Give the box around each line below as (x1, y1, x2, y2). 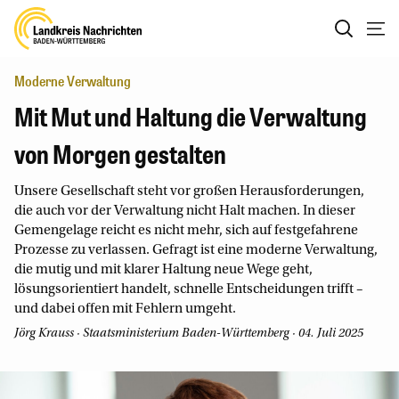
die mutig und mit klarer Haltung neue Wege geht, (14, 263, 313, 277)
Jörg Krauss (14, 328, 74, 340)
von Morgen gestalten (14, 141, 226, 170)
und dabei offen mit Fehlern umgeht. (14, 302, 236, 316)
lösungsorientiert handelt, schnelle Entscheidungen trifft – (14, 282, 363, 297)
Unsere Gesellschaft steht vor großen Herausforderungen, (14, 184, 364, 199)
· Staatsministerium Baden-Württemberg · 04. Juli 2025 (74, 328, 363, 340)
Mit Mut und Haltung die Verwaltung (14, 103, 367, 133)
